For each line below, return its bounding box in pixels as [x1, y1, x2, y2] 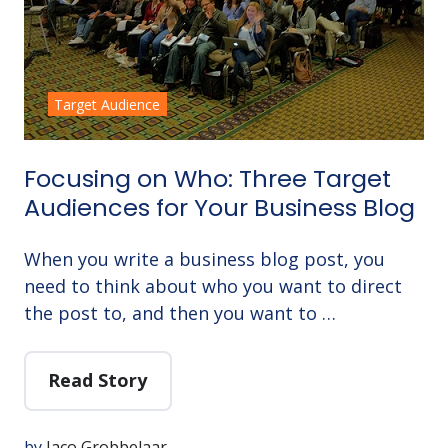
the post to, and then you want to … [24, 300, 336, 325]
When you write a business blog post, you [24, 246, 385, 271]
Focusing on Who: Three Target [24, 161, 391, 195]
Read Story [48, 368, 148, 393]
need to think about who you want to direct [24, 273, 402, 298]
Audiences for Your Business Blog [24, 190, 415, 224]
